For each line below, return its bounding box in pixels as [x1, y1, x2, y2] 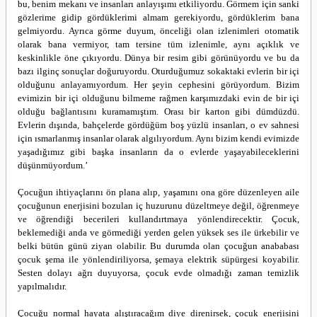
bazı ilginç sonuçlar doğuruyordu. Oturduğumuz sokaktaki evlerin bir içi [18, 66, 299, 76]
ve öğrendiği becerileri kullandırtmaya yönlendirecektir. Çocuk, [18, 214, 299, 224]
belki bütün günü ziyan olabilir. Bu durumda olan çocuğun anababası [18, 241, 299, 251]
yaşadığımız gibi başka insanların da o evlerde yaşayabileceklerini [18, 146, 299, 157]
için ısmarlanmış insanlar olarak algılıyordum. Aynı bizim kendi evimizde [18, 133, 299, 144]
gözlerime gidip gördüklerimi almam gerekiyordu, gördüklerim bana [18, 12, 299, 23]
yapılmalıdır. [18, 281, 67, 292]
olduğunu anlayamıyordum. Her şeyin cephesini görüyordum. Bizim [18, 79, 299, 90]
